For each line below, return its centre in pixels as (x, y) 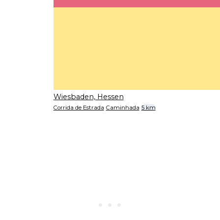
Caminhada (123, 108)
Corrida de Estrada (79, 108)
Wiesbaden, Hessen (88, 97)
